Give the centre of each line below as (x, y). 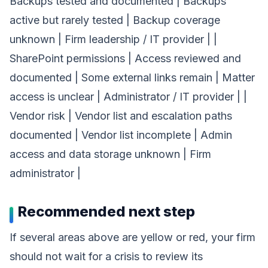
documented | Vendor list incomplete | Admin (121, 135)
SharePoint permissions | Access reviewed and (125, 58)
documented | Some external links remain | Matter (132, 77)
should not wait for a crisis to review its (106, 256)
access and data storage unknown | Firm (110, 154)
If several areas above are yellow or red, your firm (133, 237)
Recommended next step (106, 211)
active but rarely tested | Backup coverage (115, 20)
